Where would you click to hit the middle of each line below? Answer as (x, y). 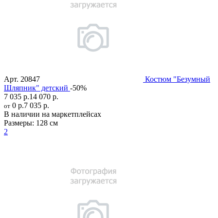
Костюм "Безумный (178, 79)
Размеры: (19, 123)
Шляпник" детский (36, 88)
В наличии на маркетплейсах (53, 114)
